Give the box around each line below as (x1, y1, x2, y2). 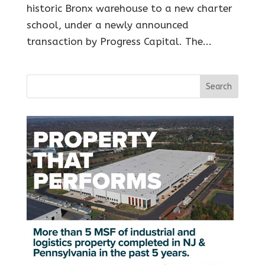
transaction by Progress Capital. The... (26, 35, 212, 48)
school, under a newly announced (26, 19, 189, 31)
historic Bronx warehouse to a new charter (26, 2, 232, 15)
